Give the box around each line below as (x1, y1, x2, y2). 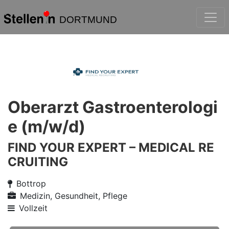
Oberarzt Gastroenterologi (8, 97, 218, 117)
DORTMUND (59, 14, 117, 25)
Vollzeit (19, 203, 48, 213)
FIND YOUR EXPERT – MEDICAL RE (8, 140, 214, 155)
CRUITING (8, 154, 68, 169)
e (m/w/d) (8, 117, 85, 136)
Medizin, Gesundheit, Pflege (20, 191, 127, 201)
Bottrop (16, 178, 46, 189)
